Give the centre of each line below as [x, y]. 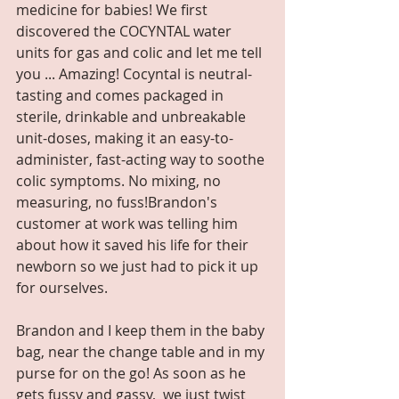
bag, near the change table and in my [142, 351]
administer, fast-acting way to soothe [142, 159]
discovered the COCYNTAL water [126, 31]
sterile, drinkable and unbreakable [133, 116]
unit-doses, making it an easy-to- [125, 138]
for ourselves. [65, 287]
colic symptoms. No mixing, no [120, 180]
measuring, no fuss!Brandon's [118, 202]
